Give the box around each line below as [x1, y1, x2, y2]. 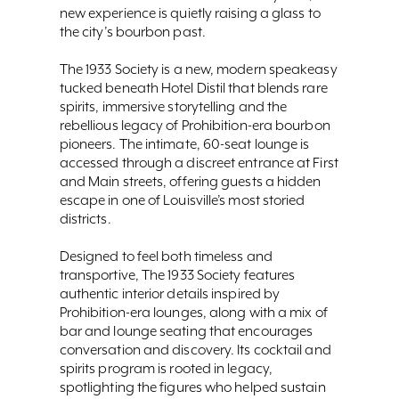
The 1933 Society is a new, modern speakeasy [59, 61, 338, 78]
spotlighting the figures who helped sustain [59, 379, 326, 396]
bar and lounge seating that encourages [59, 322, 313, 340]
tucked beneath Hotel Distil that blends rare [59, 79, 328, 97]
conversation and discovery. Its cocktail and [59, 341, 331, 359]
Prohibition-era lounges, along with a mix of [59, 304, 328, 322]
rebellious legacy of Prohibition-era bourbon [59, 117, 330, 134]
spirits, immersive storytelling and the [59, 98, 288, 116]
